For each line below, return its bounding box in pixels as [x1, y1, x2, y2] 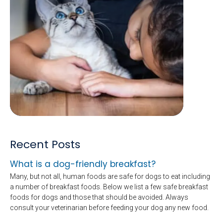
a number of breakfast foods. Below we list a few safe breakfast [10, 182, 208, 191]
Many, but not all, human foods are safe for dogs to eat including [10, 172, 210, 180]
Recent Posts [10, 136, 80, 152]
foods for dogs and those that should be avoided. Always [10, 193, 188, 201]
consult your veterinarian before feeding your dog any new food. [10, 203, 209, 212]
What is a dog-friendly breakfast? [10, 158, 156, 170]
